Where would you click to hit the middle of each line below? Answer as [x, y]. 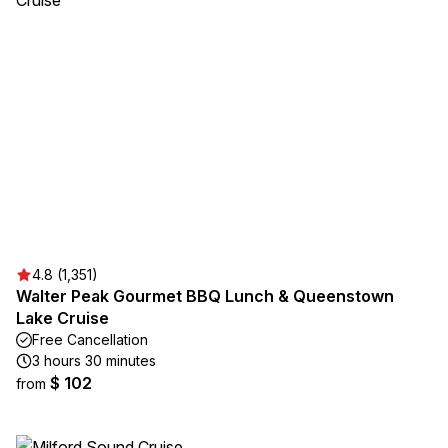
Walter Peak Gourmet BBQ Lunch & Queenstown [205, 296]
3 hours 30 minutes [94, 360]
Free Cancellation [90, 339]
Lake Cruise [62, 318]
